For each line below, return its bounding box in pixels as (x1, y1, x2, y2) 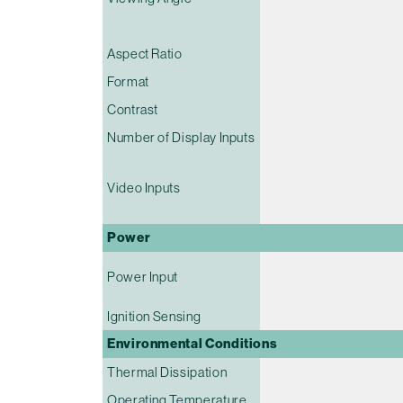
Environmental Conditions (107, 335, 278, 352)
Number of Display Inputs (107, 129, 255, 145)
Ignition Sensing (107, 308, 201, 324)
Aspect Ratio (107, 45, 183, 61)
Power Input (107, 268, 179, 284)
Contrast (107, 101, 159, 117)
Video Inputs (107, 179, 181, 195)
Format (107, 73, 149, 89)
